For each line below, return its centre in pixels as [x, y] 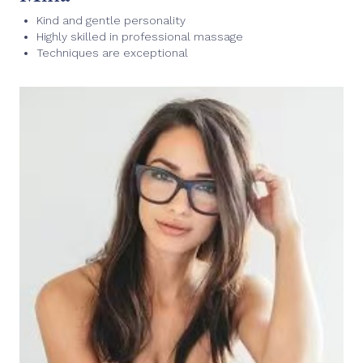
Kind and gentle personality [111, 20]
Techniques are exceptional [112, 52]
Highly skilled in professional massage [140, 36]
